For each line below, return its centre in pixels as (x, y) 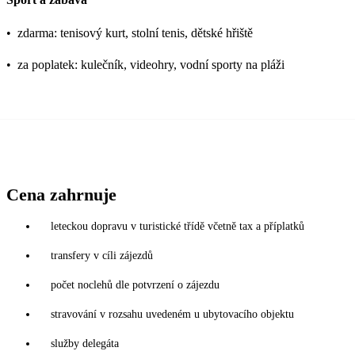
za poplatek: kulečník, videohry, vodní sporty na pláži (151, 64)
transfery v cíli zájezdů (102, 255)
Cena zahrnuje (61, 194)
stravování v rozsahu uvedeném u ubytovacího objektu (172, 314)
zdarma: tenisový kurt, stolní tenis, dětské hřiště (135, 32)
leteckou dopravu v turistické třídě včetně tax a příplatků (177, 226)
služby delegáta (85, 343)
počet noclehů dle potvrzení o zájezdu (135, 284)
